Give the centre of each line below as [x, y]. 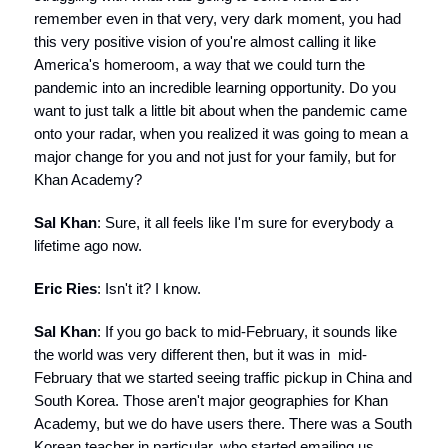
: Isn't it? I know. [149, 288]
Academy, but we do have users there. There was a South [223, 423]
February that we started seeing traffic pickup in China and [223, 377]
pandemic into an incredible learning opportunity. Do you [215, 87]
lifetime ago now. [88, 245]
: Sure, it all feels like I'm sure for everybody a [245, 222]
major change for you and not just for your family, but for [215, 156]
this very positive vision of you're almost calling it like [205, 41]
